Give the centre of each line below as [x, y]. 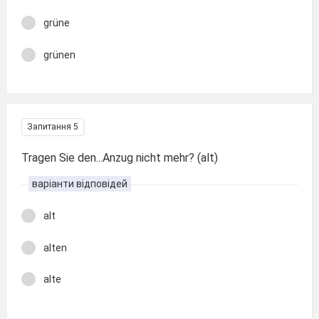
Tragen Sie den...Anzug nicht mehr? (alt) [120, 158]
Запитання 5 [53, 127]
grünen [59, 54]
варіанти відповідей [80, 184]
